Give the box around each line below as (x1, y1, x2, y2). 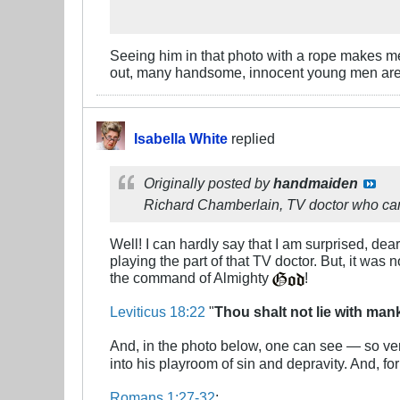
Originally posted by (144, 175, 273, 192)
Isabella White (134, 130, 228, 147)
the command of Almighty (110, 270, 272, 287)
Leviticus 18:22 (110, 304, 205, 321)
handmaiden (273, 175, 358, 192)
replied (228, 130, 275, 147)
